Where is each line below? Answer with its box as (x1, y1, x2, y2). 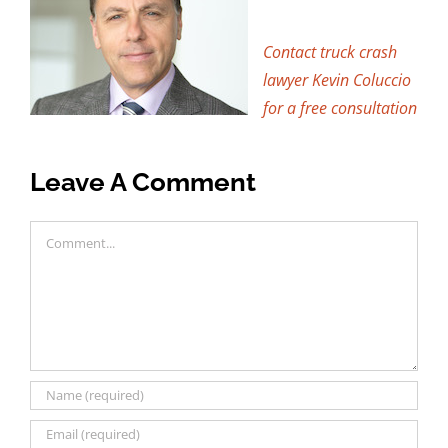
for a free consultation (263, 96, 417, 119)
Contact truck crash (263, 40, 397, 63)
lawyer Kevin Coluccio (263, 68, 411, 91)
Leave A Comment (30, 165, 256, 197)
